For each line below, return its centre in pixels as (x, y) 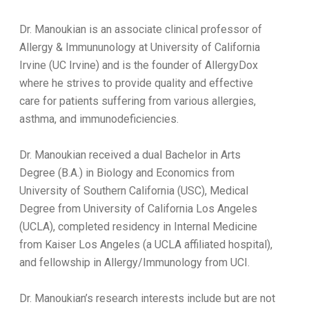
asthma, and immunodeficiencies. (99, 119)
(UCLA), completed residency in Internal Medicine (138, 227)
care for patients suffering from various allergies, (138, 101)
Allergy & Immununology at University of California (140, 47)
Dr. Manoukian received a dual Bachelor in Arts (130, 155)
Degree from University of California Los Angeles (138, 209)
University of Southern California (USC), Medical (134, 191)
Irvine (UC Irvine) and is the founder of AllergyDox (139, 65)
